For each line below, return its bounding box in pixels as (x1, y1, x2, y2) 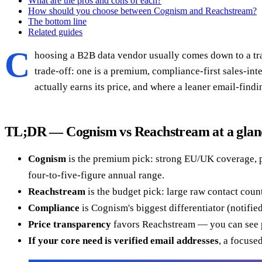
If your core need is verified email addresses (28, 235, 219, 246)
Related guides (28, 26, 82, 37)
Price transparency (28, 218, 111, 230)
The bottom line (28, 16, 87, 26)
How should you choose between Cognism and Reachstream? (28, 5, 257, 16)
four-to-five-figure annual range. (28, 169, 164, 181)
